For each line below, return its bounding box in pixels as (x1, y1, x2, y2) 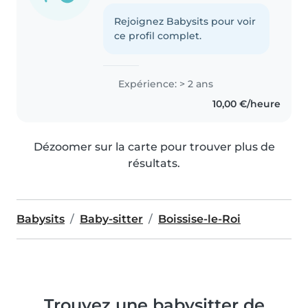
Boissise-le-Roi (158, 212, 241, 225)
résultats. (128, 156, 180, 170)
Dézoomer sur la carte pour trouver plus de (33, 140, 275, 153)
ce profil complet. (114, 29, 202, 42)
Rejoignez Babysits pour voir (114, 14, 256, 27)
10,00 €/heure (212, 97, 280, 110)
